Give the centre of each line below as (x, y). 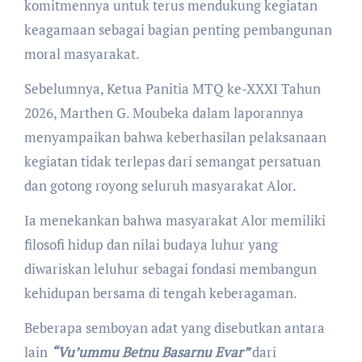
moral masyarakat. (82, 53)
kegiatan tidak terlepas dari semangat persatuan (172, 161)
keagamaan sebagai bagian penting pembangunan (178, 29)
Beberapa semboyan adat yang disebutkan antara (174, 327)
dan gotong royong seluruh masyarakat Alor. (160, 185)
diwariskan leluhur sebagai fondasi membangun (170, 268)
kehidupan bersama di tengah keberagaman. (160, 293)
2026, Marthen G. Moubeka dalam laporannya (164, 112)
